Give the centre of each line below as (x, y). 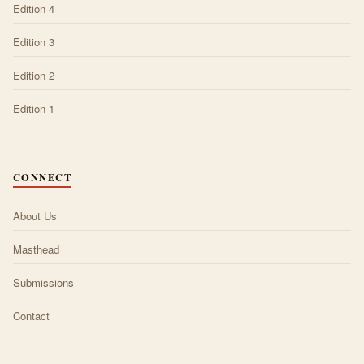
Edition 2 (34, 75)
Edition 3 (34, 41)
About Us (35, 215)
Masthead (36, 249)
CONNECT (43, 177)
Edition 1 (34, 108)
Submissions (43, 282)
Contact (31, 315)
